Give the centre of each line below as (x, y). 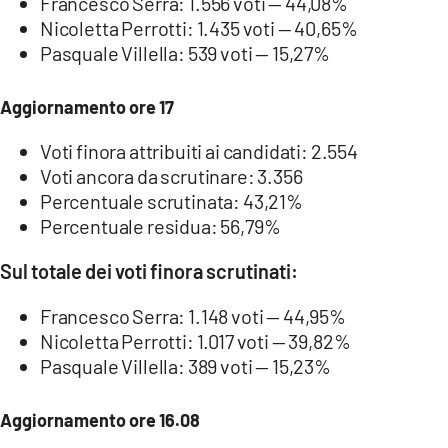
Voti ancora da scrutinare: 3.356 (171, 175)
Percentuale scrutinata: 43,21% (171, 200)
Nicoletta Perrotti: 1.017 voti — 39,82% (195, 340)
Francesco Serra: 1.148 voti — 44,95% (193, 315)
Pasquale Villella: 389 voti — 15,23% (185, 365)
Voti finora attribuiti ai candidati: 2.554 (199, 150)
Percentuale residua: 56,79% (160, 225)
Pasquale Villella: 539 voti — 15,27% (185, 52)
